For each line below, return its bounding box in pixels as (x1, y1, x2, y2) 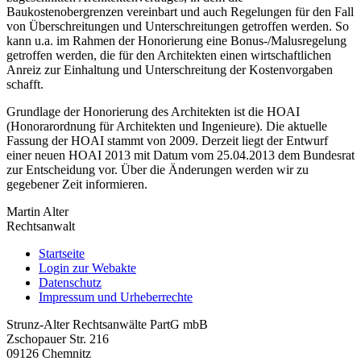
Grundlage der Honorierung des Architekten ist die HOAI (6, 104, 300, 118)
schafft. (6, 77, 44, 91)
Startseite (39, 246, 85, 260)
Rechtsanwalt (6, 218, 75, 233)
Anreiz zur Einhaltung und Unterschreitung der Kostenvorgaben (6, 62, 333, 77)
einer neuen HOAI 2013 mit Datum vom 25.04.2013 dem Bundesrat (6, 147, 355, 162)
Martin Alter (6, 204, 68, 218)
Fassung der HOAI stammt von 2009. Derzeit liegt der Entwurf (6, 133, 328, 147)
